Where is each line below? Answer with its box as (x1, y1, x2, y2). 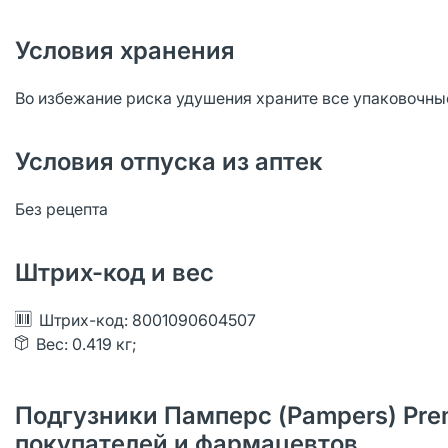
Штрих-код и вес (15, 258, 214, 287)
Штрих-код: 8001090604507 (39, 310, 256, 330)
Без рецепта (15, 199, 108, 219)
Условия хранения (15, 36, 235, 65)
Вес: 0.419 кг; (36, 334, 137, 354)
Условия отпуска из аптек (15, 147, 323, 176)
